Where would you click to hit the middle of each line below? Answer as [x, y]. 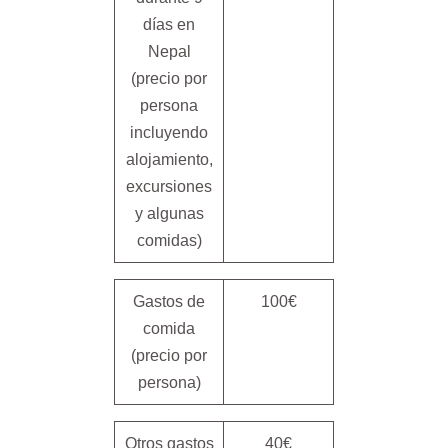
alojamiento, [169, 159]
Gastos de [169, 301]
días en [169, 24]
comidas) [169, 240]
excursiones [169, 186]
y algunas [169, 213]
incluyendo [169, 132]
